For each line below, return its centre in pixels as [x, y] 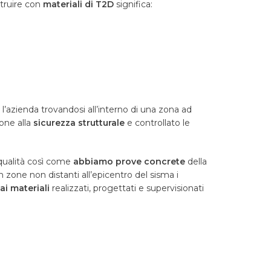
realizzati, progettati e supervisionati [128, 188]
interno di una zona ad [145, 110]
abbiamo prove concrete [130, 162]
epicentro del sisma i [135, 175]
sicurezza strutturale [79, 123]
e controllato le [157, 123]
